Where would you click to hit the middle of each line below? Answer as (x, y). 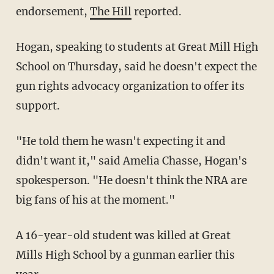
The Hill (110, 12)
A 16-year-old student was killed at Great (123, 236)
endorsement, (53, 12)
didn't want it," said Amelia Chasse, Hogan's (131, 161)
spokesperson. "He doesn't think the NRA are (131, 181)
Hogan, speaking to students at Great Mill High (137, 47)
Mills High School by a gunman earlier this (125, 255)
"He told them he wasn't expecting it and (120, 142)
